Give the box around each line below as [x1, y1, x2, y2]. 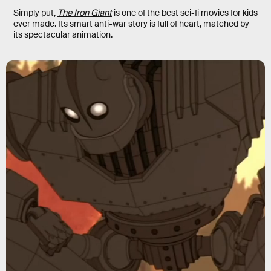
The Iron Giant [57, 7, 112, 18]
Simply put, [13, 7, 57, 18]
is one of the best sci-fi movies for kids [112, 7, 258, 18]
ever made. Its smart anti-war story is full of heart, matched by [13, 18, 249, 29]
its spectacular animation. [13, 28, 113, 40]
